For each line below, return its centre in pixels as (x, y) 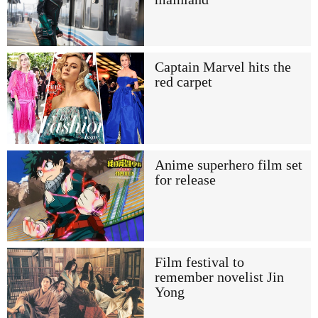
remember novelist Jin (219, 277)
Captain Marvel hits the (223, 67)
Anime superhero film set (228, 165)
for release (185, 180)
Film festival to (199, 262)
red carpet (183, 82)
